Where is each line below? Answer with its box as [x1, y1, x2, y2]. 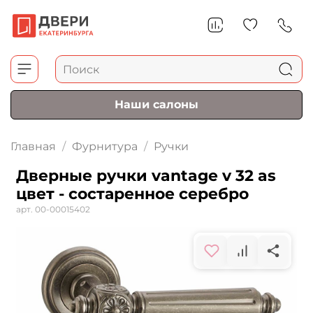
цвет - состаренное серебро [16, 184, 249, 204]
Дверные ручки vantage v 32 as [16, 166, 276, 186]
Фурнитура [72, 140, 138, 154]
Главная [10, 140, 56, 154]
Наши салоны [115, 98, 198, 112]
